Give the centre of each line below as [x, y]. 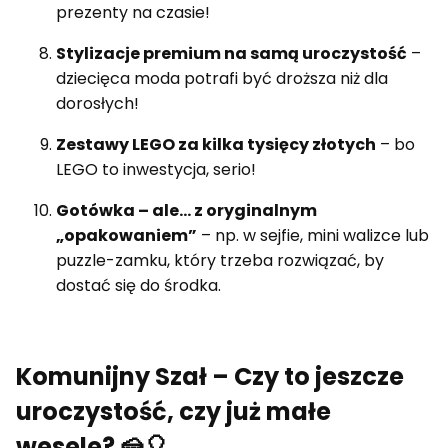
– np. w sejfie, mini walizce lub [313, 235]
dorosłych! [97, 103]
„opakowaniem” [126, 235]
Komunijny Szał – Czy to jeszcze [210, 376]
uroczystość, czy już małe [173, 411]
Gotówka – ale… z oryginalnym [186, 210]
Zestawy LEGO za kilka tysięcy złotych [216, 144]
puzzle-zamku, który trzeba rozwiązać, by [220, 260]
